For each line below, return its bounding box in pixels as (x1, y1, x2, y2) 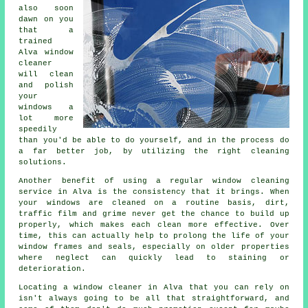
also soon (19, 3, 74, 12)
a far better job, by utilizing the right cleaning (19, 146, 289, 155)
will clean (19, 69, 74, 78)
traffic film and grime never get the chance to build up (19, 209, 289, 218)
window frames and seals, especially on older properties (19, 242, 289, 251)
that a (19, 25, 74, 34)
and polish (19, 80, 74, 89)
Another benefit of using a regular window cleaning (19, 176, 289, 185)
